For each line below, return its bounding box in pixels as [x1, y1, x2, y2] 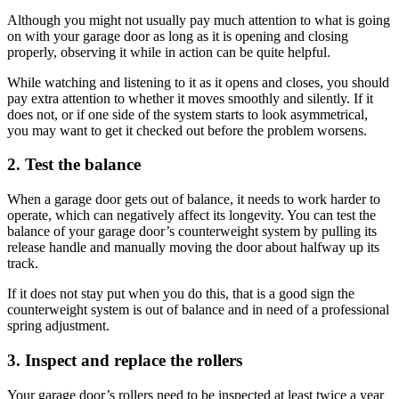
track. [7, 256, 38, 272]
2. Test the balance [7, 155, 141, 175]
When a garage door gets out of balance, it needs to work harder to [7, 191, 380, 208]
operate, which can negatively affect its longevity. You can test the [7, 208, 376, 224]
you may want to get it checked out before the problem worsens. [7, 122, 367, 138]
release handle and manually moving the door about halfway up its [7, 240, 379, 256]
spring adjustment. [7, 318, 110, 334]
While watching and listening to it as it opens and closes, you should [7, 74, 389, 90]
